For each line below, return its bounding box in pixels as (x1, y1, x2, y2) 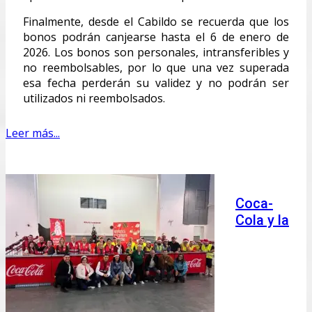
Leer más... (6, 125, 60, 141)
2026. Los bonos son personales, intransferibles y (23, 44, 289, 60)
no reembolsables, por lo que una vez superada (23, 59, 289, 75)
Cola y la (235, 211, 289, 228)
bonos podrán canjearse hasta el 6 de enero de (23, 29, 289, 45)
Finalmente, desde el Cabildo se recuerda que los (23, 13, 289, 29)
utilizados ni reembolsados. (23, 90, 165, 106)
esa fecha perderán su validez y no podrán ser (23, 75, 289, 91)
